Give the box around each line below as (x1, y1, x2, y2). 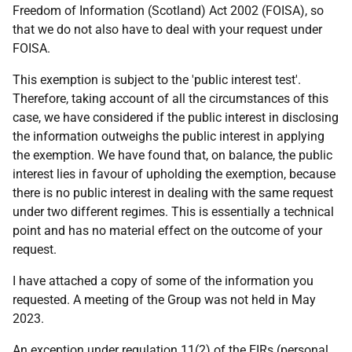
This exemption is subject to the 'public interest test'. (13, 72, 301, 87)
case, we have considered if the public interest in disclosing (13, 110, 339, 125)
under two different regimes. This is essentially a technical (13, 204, 334, 219)
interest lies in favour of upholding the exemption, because (13, 167, 335, 181)
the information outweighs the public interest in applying (13, 129, 324, 144)
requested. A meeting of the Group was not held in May (13, 292, 316, 307)
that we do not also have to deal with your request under (13, 22, 322, 37)
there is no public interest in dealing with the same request (13, 185, 333, 200)
